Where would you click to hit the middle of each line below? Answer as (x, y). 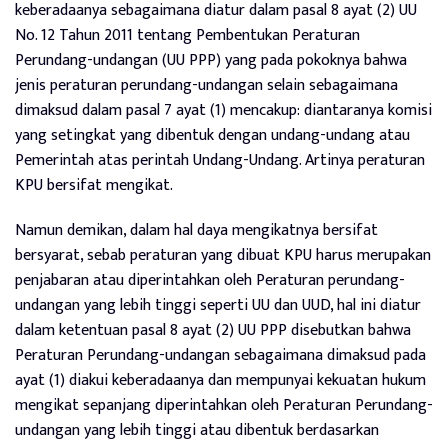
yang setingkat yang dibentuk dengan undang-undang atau (212, 135)
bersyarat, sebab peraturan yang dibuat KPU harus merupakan (223, 255)
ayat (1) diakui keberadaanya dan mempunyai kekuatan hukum (220, 380)
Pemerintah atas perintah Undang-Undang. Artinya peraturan (220, 160)
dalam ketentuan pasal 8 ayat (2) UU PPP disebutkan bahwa (213, 330)
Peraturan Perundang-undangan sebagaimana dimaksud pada (220, 355)
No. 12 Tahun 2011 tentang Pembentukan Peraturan (187, 35)
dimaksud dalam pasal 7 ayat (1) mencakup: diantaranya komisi (223, 110)
